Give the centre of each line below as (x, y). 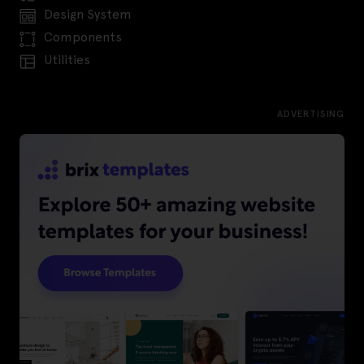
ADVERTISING (311, 113)
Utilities (67, 59)
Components (83, 37)
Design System (88, 14)
